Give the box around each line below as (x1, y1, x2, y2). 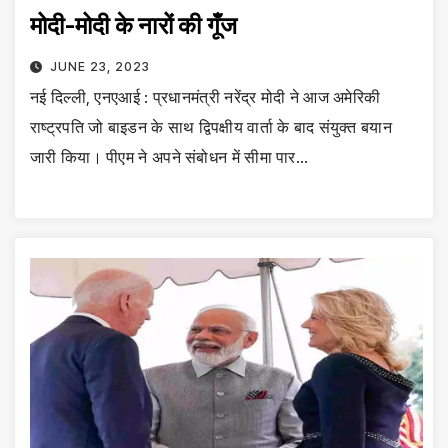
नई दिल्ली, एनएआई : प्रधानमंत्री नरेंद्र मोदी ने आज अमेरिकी (30, 87, 381, 108)
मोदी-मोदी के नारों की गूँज (30, 11, 238, 41)
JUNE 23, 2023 (49, 59, 150, 75)
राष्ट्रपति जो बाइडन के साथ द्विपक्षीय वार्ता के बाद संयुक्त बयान (30, 117, 392, 138)
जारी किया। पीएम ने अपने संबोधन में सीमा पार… (30, 147, 309, 168)
